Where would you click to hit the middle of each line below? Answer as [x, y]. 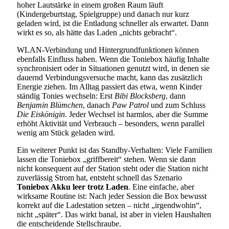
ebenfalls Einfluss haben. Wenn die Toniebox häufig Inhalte [113, 59]
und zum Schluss [177, 105]
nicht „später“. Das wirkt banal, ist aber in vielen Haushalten [114, 214]
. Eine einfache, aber [161, 187]
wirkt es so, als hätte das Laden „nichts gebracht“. [97, 32]
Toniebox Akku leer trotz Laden [73, 187]
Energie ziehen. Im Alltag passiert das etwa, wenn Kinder [109, 86]
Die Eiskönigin [41, 114]
